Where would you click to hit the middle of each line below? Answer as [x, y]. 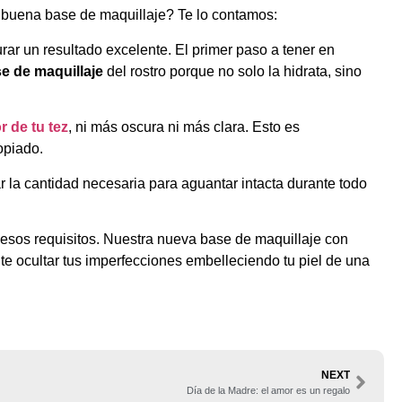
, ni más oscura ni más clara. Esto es [184, 127]
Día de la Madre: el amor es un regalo [268, 390]
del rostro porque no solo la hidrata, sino [232, 71]
